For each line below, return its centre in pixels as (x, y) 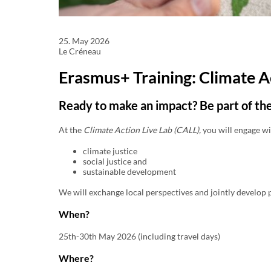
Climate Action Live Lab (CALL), (143, 129)
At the (71, 129)
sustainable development (129, 171)
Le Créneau (80, 51)
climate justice (110, 151)
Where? (76, 258)
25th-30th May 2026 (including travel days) (139, 236)
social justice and (115, 161)
